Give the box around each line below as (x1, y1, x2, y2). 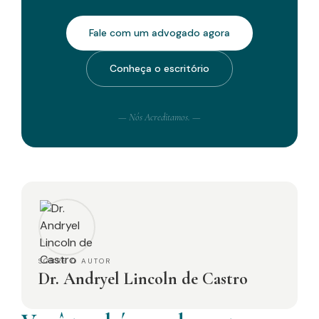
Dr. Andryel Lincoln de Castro (38, 268, 248, 289)
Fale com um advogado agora (89, 26, 230, 39)
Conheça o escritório (110, 62, 209, 75)
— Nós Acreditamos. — (118, 111, 201, 123)
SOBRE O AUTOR (38, 256, 111, 266)
